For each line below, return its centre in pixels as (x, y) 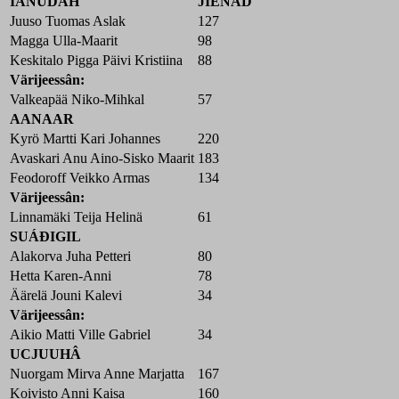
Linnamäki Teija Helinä (76, 216)
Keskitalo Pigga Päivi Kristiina (96, 60)
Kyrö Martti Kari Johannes (85, 138)
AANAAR (42, 118)
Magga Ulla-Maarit (64, 40)
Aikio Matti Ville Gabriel (80, 334)
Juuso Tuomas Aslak (68, 20)
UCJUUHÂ (45, 354)
